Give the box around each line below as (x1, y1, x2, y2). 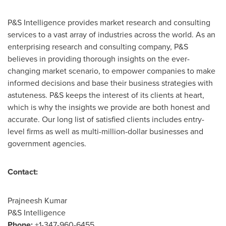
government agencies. (8, 138, 86, 149)
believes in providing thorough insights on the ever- (8, 53, 190, 64)
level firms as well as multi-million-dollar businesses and (8, 126, 203, 137)
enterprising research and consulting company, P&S (8, 41, 188, 52)
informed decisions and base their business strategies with (8, 77, 213, 88)
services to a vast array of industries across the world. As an (8, 29, 215, 40)
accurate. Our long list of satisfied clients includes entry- (8, 114, 204, 125)
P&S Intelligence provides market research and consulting (8, 17, 210, 28)
